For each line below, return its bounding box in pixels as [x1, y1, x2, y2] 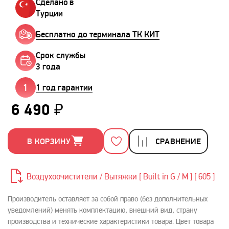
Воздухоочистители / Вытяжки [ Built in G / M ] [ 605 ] [27, 173, 215, 181]
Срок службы [36, 50, 85, 60]
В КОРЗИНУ [27, 136, 71, 146]
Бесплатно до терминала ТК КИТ [36, 29, 159, 39]
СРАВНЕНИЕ [155, 136, 201, 146]
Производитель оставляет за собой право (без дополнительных [8, 196, 208, 203]
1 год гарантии [36, 82, 93, 93]
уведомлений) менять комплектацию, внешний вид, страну [8, 207, 197, 215]
